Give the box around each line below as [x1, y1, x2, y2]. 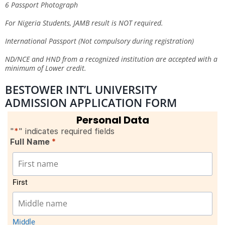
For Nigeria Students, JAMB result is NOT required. [5, 18, 163, 28]
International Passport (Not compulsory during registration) [5, 36, 194, 46]
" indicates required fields [19, 126, 115, 136]
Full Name [10, 137, 52, 147]
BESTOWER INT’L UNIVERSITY [5, 81, 157, 97]
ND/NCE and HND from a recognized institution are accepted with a [5, 54, 217, 64]
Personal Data [76, 113, 149, 127]
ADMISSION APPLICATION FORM [5, 94, 177, 110]
